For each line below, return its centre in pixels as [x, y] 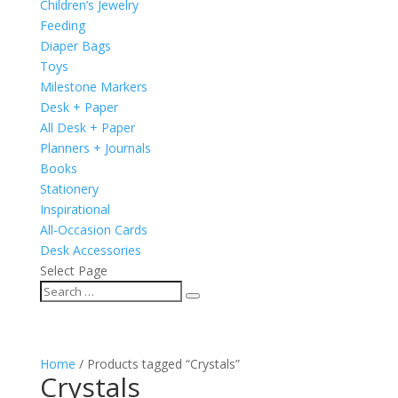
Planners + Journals [95, 147]
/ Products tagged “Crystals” [157, 363]
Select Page [73, 270]
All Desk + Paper [87, 127]
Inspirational [75, 209]
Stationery [69, 188]
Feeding [62, 25]
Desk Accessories [90, 250]
